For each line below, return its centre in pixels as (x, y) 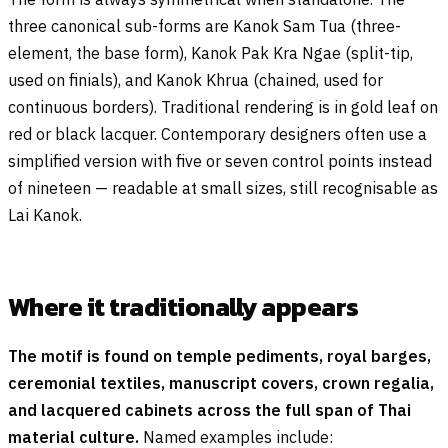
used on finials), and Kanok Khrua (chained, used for (195, 80)
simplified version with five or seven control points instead (220, 161)
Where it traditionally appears (183, 307)
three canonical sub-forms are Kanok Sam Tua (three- (204, 26)
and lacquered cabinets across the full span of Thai (209, 409)
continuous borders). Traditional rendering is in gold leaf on (223, 107)
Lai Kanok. (45, 215)
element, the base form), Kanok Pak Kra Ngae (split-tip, (210, 53)
